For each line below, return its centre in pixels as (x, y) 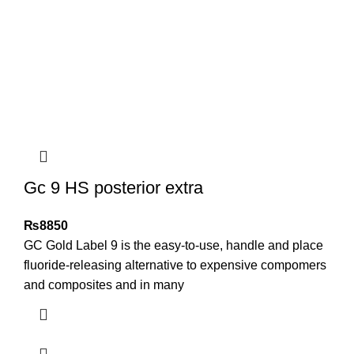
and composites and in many (104, 285)
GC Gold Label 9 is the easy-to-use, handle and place (173, 246)
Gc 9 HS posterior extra (113, 188)
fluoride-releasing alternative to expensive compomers (175, 265)
